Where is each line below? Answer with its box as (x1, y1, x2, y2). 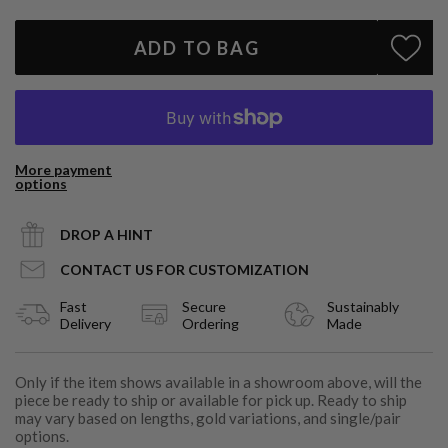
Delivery (60, 314, 111, 332)
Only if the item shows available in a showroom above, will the (15, 373, 422, 392)
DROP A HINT (60, 226, 153, 244)
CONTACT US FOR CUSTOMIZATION (60, 261, 309, 279)
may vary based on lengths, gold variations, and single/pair (15, 409, 401, 428)
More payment (15, 161, 112, 179)
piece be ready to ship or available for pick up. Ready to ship (15, 391, 407, 410)
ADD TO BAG (133, 36, 260, 59)
